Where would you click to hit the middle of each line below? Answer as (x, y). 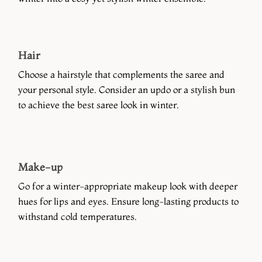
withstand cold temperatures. (77, 216)
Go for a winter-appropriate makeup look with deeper (128, 186)
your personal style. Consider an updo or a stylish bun (127, 89)
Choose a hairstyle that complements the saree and (121, 74)
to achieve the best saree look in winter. (99, 104)
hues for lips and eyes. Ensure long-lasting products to (128, 201)
